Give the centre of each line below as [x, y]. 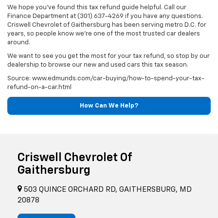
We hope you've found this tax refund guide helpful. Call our [97, 8]
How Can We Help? [109, 106]
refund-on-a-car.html [39, 88]
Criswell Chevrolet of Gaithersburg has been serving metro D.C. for [107, 25]
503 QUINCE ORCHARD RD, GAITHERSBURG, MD [107, 190]
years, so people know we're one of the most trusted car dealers [104, 34]
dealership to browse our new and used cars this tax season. [98, 65]
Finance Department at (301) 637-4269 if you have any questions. [105, 17]
